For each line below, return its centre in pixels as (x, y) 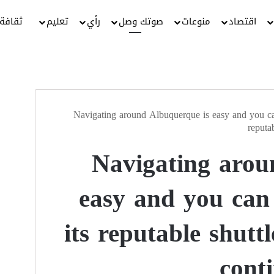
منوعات (196, 21)
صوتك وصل (141, 21)
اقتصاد (243, 21)
